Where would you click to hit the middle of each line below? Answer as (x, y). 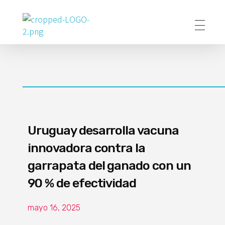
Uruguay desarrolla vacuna (103, 130)
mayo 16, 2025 (54, 208)
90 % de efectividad (82, 183)
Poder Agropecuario (36, 43)
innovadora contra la (87, 148)
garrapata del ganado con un (109, 165)
